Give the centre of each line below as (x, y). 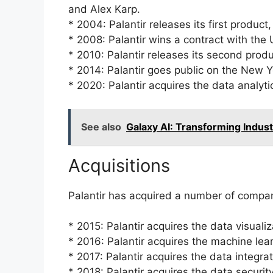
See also (101, 126)
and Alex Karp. (104, 9)
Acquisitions (119, 165)
